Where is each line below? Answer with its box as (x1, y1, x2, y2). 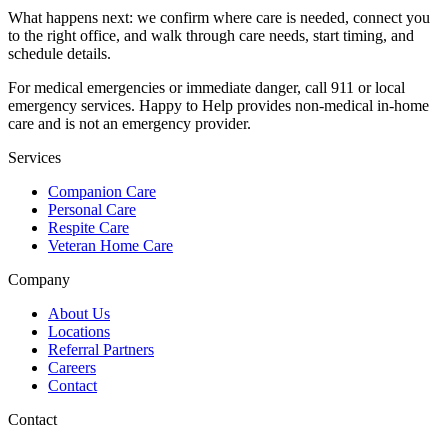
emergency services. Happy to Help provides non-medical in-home (8, 96, 429, 114)
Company (8, 270, 70, 288)
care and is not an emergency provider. (8, 114, 251, 132)
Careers (48, 358, 96, 376)
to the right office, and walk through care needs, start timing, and (8, 26, 414, 44)
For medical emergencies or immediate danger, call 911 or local (8, 78, 405, 96)
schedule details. (8, 44, 111, 62)
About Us (48, 304, 110, 322)
